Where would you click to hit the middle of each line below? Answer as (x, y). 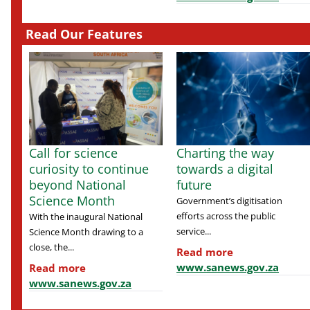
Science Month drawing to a (86, 232)
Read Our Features (84, 34)
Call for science (73, 153)
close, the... (52, 247)
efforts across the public (226, 216)
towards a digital (225, 169)
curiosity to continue (89, 169)
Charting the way (225, 153)
